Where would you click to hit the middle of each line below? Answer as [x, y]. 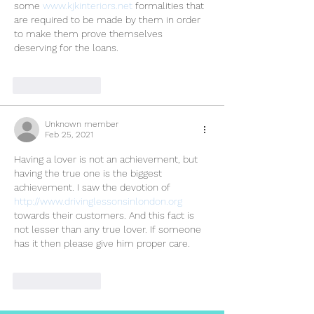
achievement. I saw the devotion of [94, 187]
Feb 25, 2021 [69, 135]
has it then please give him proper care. [102, 244]
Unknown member [82, 124]
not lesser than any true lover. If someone [109, 230]
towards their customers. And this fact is [105, 216]
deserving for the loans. [66, 48]
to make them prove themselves [90, 34]
